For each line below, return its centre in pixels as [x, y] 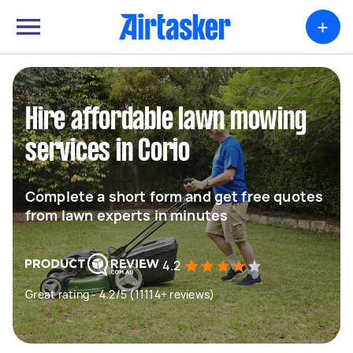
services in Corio [108, 152]
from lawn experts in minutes [127, 215]
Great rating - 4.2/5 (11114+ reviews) [120, 294]
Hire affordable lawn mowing [166, 121]
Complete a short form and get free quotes [175, 196]
